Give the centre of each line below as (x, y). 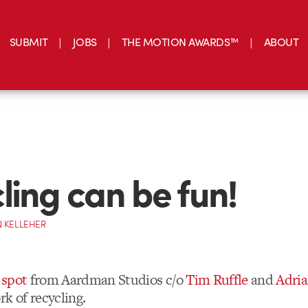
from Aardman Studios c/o (107, 280)
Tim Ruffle (217, 280)
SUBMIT (29, 41)
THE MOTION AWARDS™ (180, 41)
